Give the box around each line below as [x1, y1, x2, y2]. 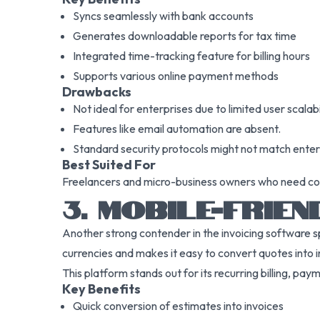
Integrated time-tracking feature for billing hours [73, 49, 310, 63]
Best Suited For [62, 156, 156, 173]
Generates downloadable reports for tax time [73, 29, 296, 43]
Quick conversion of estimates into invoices [73, 299, 284, 313]
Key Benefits [62, 281, 141, 297]
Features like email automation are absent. [73, 121, 281, 136]
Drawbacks [62, 84, 131, 100]
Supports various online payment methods [73, 69, 279, 83]
